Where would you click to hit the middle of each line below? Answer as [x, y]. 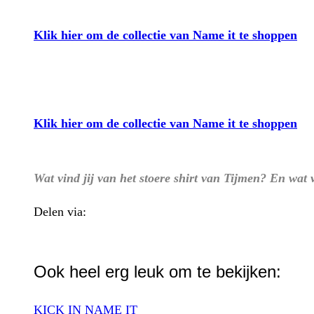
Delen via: [60, 211]
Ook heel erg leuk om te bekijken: [157, 271]
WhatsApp [89, 233]
